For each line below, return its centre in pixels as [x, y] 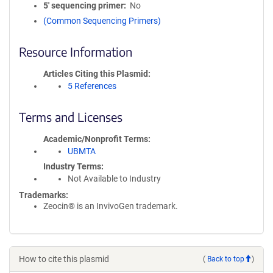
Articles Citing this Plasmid [96, 74]
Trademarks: [44, 195]
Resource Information [76, 51]
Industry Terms [72, 166]
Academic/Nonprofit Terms [96, 139]
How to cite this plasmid [64, 259]
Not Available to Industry [114, 179]
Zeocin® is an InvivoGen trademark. [111, 206]
